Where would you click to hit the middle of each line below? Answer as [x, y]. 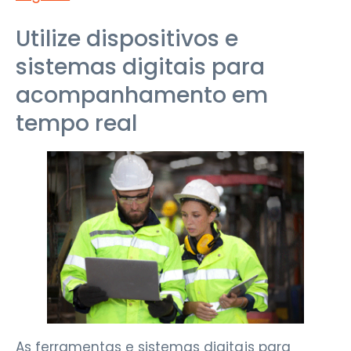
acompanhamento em [142, 95]
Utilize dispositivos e [127, 38]
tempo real [77, 123]
